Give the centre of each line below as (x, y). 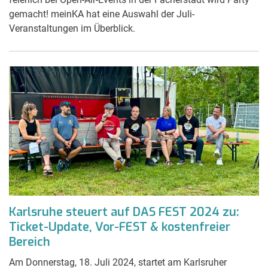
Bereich (30, 242)
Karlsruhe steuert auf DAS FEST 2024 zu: (124, 212)
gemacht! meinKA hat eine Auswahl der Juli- (102, 14)
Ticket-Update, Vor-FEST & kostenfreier (120, 227)
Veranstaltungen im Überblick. (72, 28)
